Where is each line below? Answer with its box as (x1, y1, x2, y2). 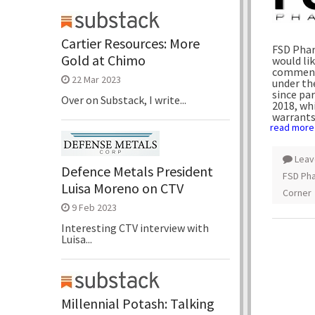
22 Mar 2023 (72, 72, 121, 86)
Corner (283, 186, 311, 199)
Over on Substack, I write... (61, 92, 186, 107)
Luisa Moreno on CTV (61, 179, 184, 197)
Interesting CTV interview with (61, 220, 209, 235)
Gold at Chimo (61, 51, 146, 69)
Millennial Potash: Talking (61, 294, 214, 312)
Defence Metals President (61, 162, 213, 180)
